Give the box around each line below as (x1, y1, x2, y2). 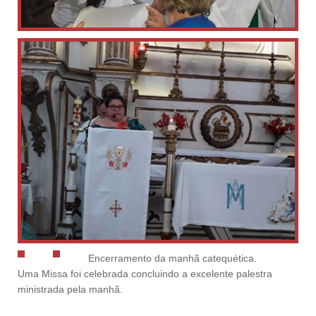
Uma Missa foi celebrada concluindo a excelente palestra (18, 268, 272, 280)
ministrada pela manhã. (18, 284, 123, 296)
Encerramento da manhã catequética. (88, 253, 257, 265)
